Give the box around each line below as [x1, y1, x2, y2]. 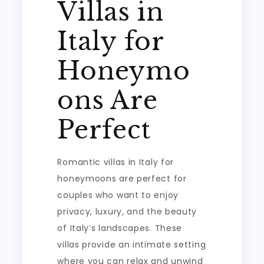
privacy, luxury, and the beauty [57, 205, 197, 217]
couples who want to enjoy [57, 189, 179, 201]
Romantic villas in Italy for [57, 156, 174, 168]
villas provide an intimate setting [57, 238, 206, 250]
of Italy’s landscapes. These [57, 222, 183, 234]
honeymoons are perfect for [57, 172, 187, 184]
